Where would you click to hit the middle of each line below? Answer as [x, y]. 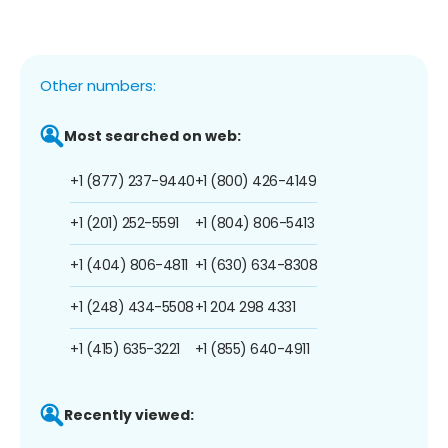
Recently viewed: [129, 414]
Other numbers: [98, 85]
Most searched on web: [152, 135]
